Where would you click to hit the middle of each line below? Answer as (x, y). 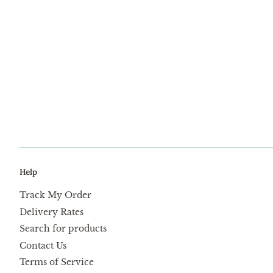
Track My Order (55, 195)
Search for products (63, 229)
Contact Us (43, 245)
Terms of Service (57, 262)
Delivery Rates (51, 212)
